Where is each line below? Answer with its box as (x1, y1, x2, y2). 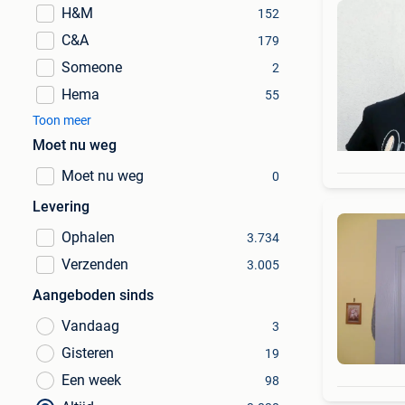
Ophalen (61, 229, 115, 246)
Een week (61, 372, 121, 389)
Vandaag (61, 317, 119, 334)
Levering (33, 198, 89, 215)
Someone (61, 59, 122, 76)
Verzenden (61, 256, 128, 273)
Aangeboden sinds (33, 287, 154, 304)
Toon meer (33, 113, 91, 127)
